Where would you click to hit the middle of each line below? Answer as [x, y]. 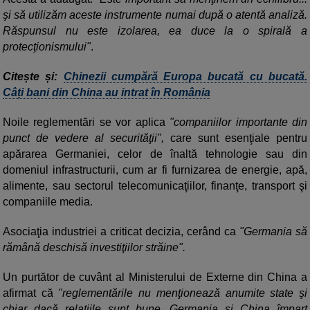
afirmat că [28, 293]
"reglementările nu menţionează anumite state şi [180, 293]
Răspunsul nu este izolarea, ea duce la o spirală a [155, 31]
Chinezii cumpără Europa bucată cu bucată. [185, 77]
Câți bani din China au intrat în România [107, 93]
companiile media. [48, 202]
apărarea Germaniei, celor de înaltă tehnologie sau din [155, 154]
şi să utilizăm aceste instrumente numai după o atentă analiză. [155, 15]
